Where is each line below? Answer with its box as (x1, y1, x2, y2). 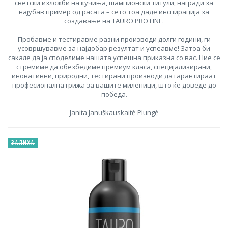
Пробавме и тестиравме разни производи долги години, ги (17, 34, 211, 44)
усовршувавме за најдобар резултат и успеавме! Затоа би (18, 43, 210, 53)
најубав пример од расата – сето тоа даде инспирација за (19, 7, 209, 16)
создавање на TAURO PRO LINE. (64, 16, 164, 25)
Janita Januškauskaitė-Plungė (70, 107, 158, 117)
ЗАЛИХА (11, 139, 35, 146)
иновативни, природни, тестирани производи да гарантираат (12, 71, 216, 80)
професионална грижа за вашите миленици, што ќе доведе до (12, 80, 216, 90)
